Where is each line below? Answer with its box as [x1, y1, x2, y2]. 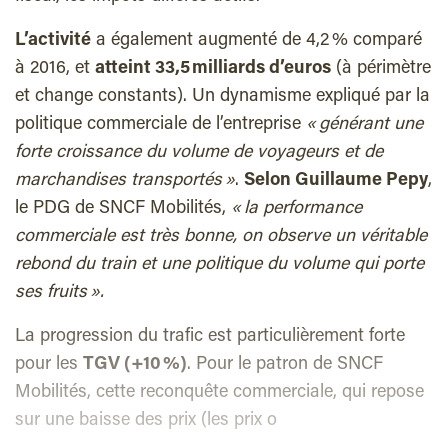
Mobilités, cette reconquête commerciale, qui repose [15, 384, 424, 402]
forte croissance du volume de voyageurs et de [15, 144, 383, 162]
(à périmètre [331, 60, 431, 78]
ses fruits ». [15, 284, 104, 302]
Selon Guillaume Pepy [244, 172, 428, 190]
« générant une [306, 116, 423, 134]
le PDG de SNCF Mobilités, [15, 200, 231, 218]
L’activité [15, 32, 91, 50]
